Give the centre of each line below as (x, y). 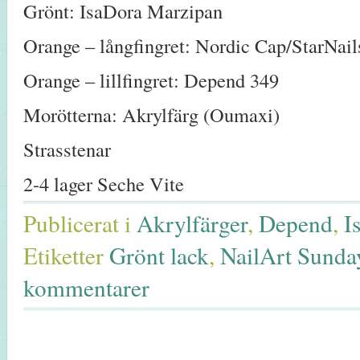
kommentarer (86, 288)
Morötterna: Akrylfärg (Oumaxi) (151, 115)
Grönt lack (159, 256)
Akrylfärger (192, 223)
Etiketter (63, 256)
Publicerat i (77, 223)
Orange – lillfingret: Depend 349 (151, 80)
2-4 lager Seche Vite (104, 184)
